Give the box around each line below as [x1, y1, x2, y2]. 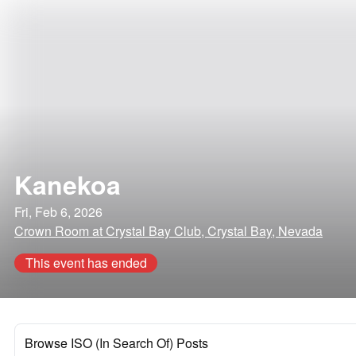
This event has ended [25, 253, 147, 272]
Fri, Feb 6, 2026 [14, 203, 103, 221]
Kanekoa [14, 166, 121, 203]
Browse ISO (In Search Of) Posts [25, 334, 208, 352]
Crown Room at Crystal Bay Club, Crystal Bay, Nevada [14, 222, 323, 240]
